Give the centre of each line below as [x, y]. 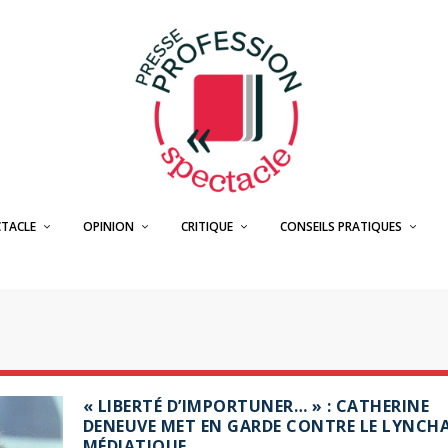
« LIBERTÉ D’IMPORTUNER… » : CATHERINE [256, 406]
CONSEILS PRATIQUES [340, 226]
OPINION [108, 226]
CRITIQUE [206, 226]
